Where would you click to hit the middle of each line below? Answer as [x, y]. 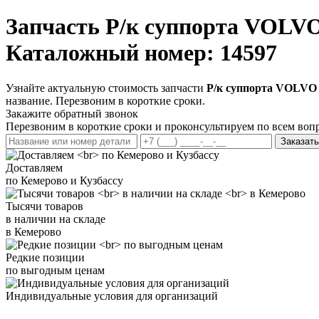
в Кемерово [33, 231]
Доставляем [34, 167]
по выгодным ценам [55, 270]
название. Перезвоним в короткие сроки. [105, 100]
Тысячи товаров [45, 206]
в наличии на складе [56, 219]
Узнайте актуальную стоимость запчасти [106, 88]
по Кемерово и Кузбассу [64, 180]
